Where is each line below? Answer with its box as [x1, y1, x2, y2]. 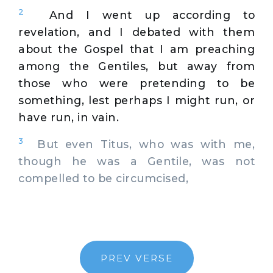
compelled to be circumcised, [18, 171, 188, 185]
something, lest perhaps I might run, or [18, 93, 255, 107]
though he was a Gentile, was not [18, 154, 255, 168]
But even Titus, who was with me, [23, 137, 255, 151]
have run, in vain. [18, 110, 119, 124]
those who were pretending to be [18, 76, 255, 90]
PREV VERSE [100, 252, 173, 264]
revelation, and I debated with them [18, 25, 255, 38]
